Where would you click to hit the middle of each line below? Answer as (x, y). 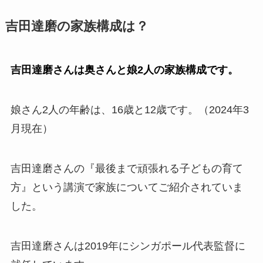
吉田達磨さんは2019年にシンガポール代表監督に (128, 246)
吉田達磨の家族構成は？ (77, 27)
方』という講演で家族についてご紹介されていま (127, 187)
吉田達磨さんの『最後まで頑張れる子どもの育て (127, 168)
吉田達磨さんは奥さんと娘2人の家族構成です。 (124, 70)
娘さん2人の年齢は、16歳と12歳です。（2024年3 (129, 110)
